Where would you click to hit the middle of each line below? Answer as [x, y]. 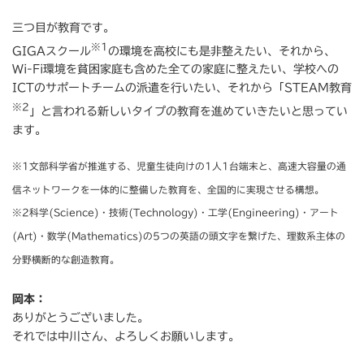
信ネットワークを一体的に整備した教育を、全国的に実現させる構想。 [168, 189]
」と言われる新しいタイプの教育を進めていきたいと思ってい [188, 112]
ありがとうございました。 [80, 318]
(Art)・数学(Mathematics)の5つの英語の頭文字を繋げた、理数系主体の [179, 236]
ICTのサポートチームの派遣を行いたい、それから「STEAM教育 [182, 88]
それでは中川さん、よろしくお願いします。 [126, 337]
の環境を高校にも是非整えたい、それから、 [222, 51]
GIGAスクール [52, 51]
